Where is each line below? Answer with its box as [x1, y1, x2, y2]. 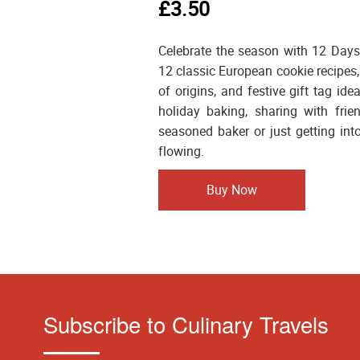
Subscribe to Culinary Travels [43, 308, 329, 341]
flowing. [158, 141, 204, 160]
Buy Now [207, 180, 257, 198]
